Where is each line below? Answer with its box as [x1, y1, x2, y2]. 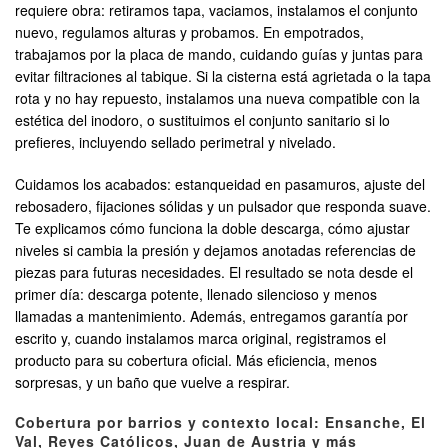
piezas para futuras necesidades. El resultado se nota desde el [15, 262, 413, 283]
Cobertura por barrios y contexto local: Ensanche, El [15, 412, 426, 433]
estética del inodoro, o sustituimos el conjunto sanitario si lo [15, 110, 390, 131]
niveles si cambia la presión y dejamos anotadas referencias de [15, 240, 416, 261]
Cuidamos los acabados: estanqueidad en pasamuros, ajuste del [15, 174, 425, 195]
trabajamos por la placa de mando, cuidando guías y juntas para [15, 44, 423, 65]
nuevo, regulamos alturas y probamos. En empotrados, [15, 22, 364, 43]
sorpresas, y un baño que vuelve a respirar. [15, 372, 290, 393]
